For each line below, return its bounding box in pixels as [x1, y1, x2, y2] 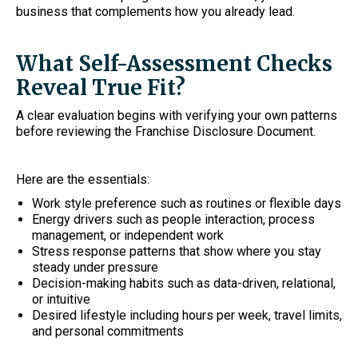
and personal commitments [32, 324, 184, 339]
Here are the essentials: [16, 172, 149, 187]
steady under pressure [32, 260, 158, 275]
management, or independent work [32, 228, 224, 243]
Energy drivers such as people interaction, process [32, 212, 315, 227]
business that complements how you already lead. [16, 4, 295, 19]
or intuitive [32, 292, 90, 307]
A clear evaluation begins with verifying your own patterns [16, 108, 337, 123]
